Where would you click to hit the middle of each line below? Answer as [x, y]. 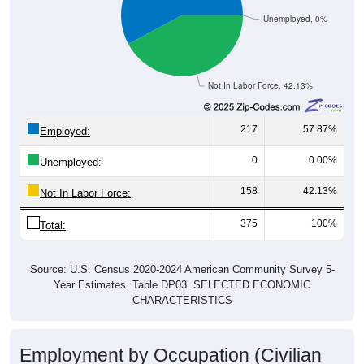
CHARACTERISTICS [182, 281]
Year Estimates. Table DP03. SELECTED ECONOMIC [182, 266]
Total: [53, 206]
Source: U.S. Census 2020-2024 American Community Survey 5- [182, 250]
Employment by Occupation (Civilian [171, 336]
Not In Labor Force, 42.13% [261, 67]
